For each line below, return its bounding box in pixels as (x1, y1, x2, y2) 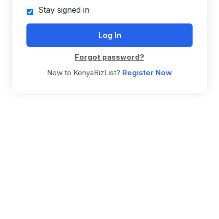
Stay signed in (38, 5, 89, 15)
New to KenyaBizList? (47, 68, 122, 77)
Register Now (122, 68, 172, 77)
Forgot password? (75, 52, 144, 62)
